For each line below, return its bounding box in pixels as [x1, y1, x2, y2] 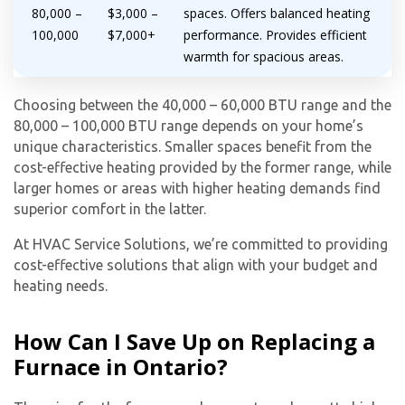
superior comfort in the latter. [14, 201, 206, 218]
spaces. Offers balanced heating [184, 5, 370, 23]
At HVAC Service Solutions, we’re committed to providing [14, 236, 388, 253]
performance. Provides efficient [184, 26, 367, 44]
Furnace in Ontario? [14, 352, 228, 382]
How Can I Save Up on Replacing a [14, 326, 375, 357]
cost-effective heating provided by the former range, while [14, 159, 391, 176]
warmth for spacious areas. [184, 48, 344, 66]
